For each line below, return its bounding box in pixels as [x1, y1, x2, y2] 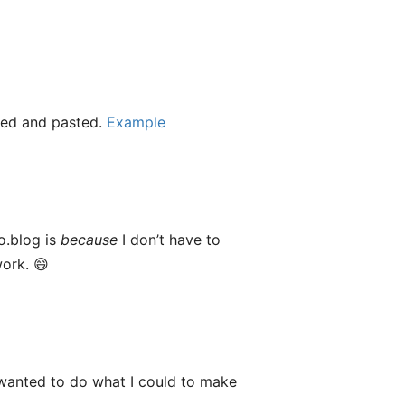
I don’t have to [118, 231, 221, 249]
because [61, 231, 118, 249]
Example [107, 113, 165, 131]
